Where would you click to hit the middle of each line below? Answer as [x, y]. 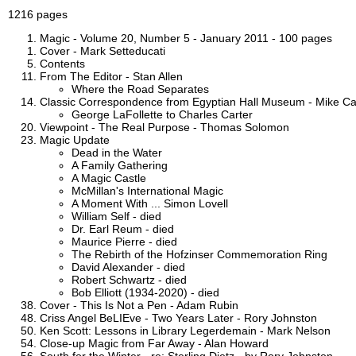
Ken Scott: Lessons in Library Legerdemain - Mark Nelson [185, 330]
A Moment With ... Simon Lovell [150, 203]
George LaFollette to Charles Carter [162, 114]
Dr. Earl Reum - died [123, 228]
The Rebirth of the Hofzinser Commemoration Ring [199, 254]
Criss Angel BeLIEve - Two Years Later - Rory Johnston [178, 317]
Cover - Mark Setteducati [103, 50]
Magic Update [75, 139]
